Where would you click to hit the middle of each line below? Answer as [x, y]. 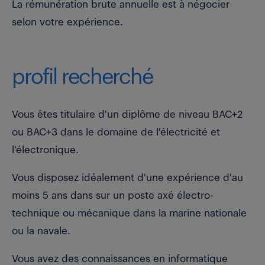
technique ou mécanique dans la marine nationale [129, 213]
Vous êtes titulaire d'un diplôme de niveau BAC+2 [127, 114]
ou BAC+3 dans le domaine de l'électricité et [116, 132]
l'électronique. [45, 150]
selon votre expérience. [67, 22]
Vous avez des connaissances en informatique [120, 258]
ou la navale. [41, 231]
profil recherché [82, 77]
